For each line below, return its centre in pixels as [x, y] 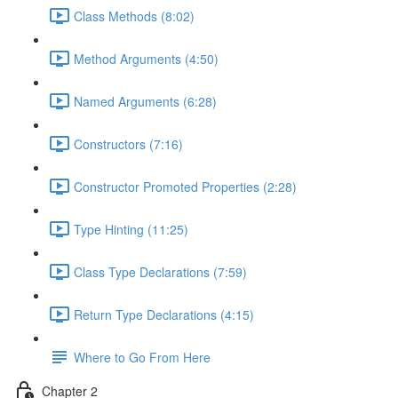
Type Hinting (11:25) [131, 229]
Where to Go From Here [142, 357]
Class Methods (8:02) [134, 16]
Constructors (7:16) [128, 143]
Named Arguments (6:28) [145, 101]
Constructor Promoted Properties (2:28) [185, 186]
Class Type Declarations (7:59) [160, 271]
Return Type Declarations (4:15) [164, 314]
